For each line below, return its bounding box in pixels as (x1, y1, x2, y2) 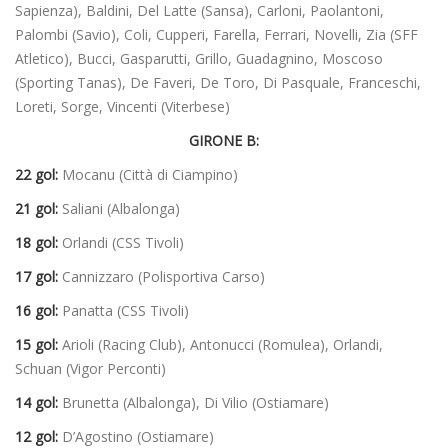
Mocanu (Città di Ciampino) (58, 165, 238, 185)
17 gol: (15, 267, 58, 287)
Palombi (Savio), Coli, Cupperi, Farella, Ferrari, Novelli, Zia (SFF (15, 25, 418, 45)
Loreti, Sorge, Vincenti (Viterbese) (15, 97, 230, 117)
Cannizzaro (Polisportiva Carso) (58, 267, 265, 287)
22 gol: (15, 165, 58, 185)
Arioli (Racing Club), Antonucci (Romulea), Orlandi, (58, 335, 383, 355)
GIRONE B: (189, 131, 259, 151)
